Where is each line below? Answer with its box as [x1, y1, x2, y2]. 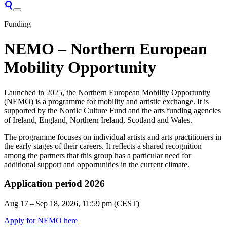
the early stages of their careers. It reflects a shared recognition [4, 141, 202, 150]
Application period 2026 [4, 178, 105, 190]
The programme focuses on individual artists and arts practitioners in [4, 132, 221, 141]
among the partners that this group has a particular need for [4, 150, 191, 160]
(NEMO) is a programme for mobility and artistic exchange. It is [4, 97, 209, 106]
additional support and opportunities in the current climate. [4, 160, 190, 169]
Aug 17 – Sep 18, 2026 [4, 199, 78, 208]
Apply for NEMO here [4, 216, 78, 225]
